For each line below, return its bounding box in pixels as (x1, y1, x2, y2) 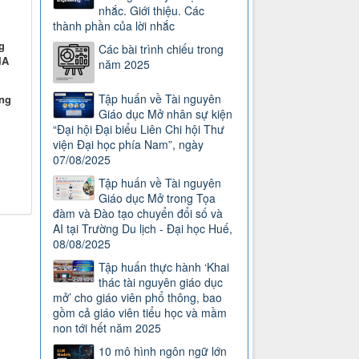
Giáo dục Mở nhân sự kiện (99, 106, 233, 123)
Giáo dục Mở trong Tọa (99, 190, 216, 207)
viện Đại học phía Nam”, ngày (53, 136, 204, 153)
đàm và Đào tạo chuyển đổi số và (53, 205, 224, 222)
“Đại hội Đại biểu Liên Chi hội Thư (53, 121, 225, 138)
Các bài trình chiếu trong (99, 41, 224, 58)
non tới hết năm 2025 (53, 320, 162, 337)
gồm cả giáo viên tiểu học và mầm (53, 305, 228, 321)
